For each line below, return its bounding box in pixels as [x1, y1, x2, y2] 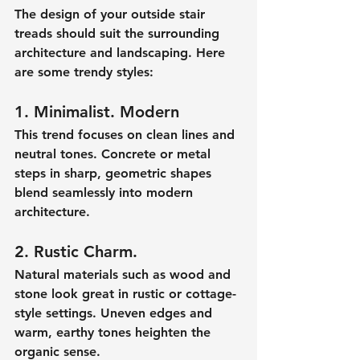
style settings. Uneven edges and [14, 305, 216, 321]
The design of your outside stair [14, 6, 209, 22]
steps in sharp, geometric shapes [14, 165, 215, 181]
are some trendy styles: [14, 63, 153, 80]
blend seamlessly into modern [14, 184, 197, 200]
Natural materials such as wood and [14, 266, 235, 282]
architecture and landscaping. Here [14, 44, 229, 60]
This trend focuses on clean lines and [14, 126, 239, 142]
